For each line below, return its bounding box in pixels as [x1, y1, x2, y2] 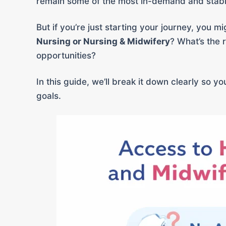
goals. [36, 90, 61, 101]
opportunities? [36, 50, 96, 61]
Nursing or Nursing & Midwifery [36, 36, 170, 46]
